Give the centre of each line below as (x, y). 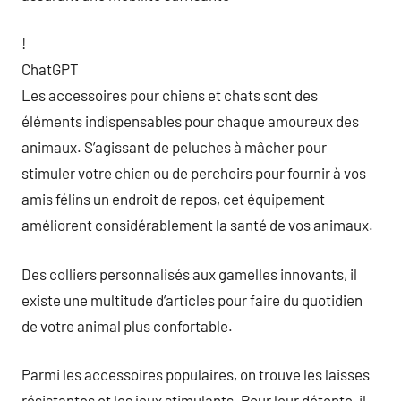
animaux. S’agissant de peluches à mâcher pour (174, 147)
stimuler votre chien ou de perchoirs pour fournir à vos (194, 173)
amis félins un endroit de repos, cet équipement (173, 199)
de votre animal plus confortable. (127, 325)
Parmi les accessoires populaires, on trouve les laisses (196, 374)
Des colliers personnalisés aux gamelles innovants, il (189, 273)
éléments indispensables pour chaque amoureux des (190, 121)
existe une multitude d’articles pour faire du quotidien (192, 299)
